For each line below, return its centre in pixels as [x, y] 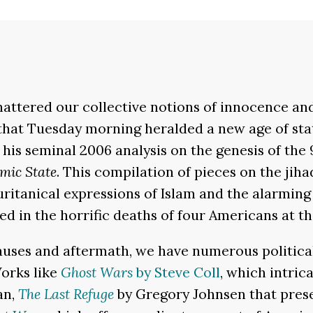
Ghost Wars [99, 272]
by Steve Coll [178, 272]
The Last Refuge [66, 294]
